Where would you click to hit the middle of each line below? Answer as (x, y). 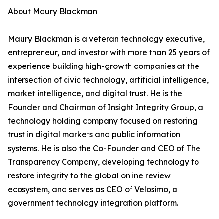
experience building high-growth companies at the (104, 66)
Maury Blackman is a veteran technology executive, (106, 39)
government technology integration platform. (93, 203)
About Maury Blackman (53, 11)
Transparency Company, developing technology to (103, 162)
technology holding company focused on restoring (103, 121)
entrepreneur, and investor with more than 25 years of (109, 53)
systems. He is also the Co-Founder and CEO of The (104, 148)
